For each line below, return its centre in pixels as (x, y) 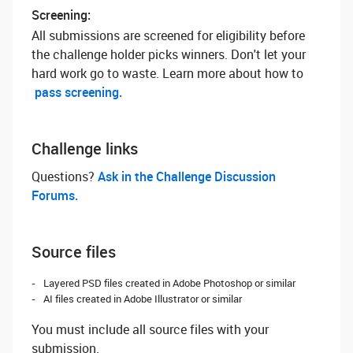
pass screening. (78, 92)
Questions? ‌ (65, 176)
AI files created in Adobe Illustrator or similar (143, 299)
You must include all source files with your (150, 329)
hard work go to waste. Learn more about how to (167, 73)
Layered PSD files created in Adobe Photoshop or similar (169, 283)
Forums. (55, 195)
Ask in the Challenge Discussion (187, 176)
